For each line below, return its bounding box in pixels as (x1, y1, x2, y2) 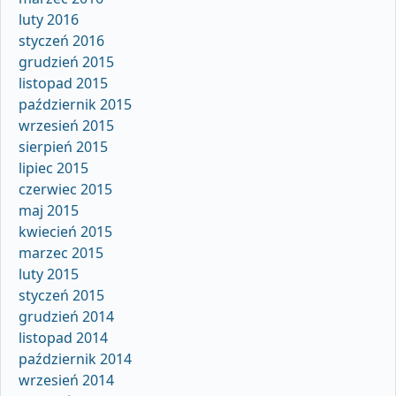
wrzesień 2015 (19, 116, 114, 136)
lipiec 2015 (19, 158, 88, 179)
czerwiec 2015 (19, 179, 112, 200)
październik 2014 (19, 349, 132, 369)
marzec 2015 (19, 243, 103, 263)
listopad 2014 (19, 328, 108, 348)
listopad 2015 (19, 73, 108, 94)
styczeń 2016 (19, 31, 104, 51)
